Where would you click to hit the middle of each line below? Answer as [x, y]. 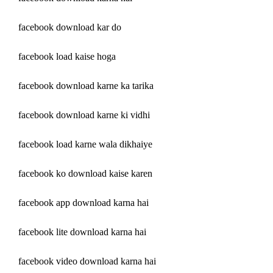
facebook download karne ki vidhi [84, 115]
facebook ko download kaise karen [85, 173]
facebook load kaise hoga [67, 56]
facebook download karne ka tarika [86, 85]
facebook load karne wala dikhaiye [85, 144]
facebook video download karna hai [87, 261]
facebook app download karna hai [83, 202]
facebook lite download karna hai [82, 232]
